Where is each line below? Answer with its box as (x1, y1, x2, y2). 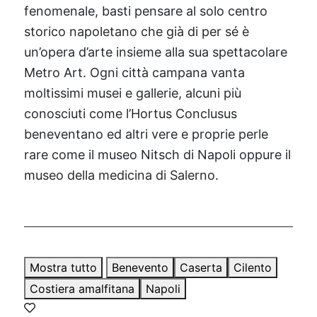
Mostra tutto (29, 260, 97, 275)
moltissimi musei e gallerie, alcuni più (23, 86, 241, 101)
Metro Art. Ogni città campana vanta (23, 65, 245, 81)
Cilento (233, 260, 272, 275)
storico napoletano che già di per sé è (23, 24, 249, 40)
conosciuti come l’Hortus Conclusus (23, 106, 237, 122)
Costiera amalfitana (29, 282, 134, 296)
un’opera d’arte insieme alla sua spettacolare (23, 45, 287, 60)
